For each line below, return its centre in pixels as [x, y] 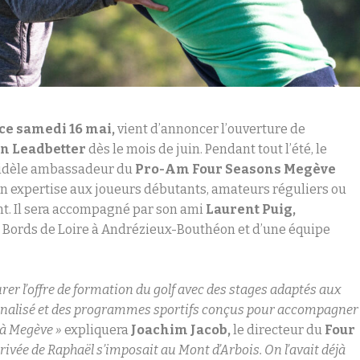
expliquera [97, 330]
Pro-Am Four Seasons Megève [236, 169]
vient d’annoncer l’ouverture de [211, 129]
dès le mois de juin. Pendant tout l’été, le [207, 149]
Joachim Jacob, [181, 330]
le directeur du [278, 330]
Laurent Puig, [251, 209]
